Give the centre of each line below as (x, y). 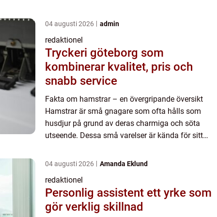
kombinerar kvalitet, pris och (119, 67)
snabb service (81, 81)
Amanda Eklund (124, 164)
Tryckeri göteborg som (104, 53)
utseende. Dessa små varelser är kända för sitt (124, 136)
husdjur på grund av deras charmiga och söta (123, 124)
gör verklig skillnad (94, 207)
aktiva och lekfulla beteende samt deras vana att (128, 148)
